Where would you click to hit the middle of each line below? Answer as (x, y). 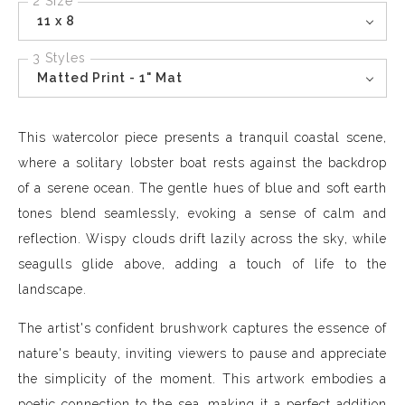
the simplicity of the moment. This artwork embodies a (202, 378)
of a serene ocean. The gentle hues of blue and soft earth (202, 188)
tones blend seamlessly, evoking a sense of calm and (202, 213)
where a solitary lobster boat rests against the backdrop (202, 162)
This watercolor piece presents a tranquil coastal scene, (202, 137)
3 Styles (59, 57)
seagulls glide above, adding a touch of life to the (202, 264)
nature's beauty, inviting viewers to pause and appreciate (202, 353)
